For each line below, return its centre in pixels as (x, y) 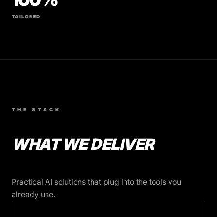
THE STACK (36, 109)
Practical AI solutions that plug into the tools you (96, 182)
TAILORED (26, 16)
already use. (33, 194)
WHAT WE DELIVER (83, 144)
